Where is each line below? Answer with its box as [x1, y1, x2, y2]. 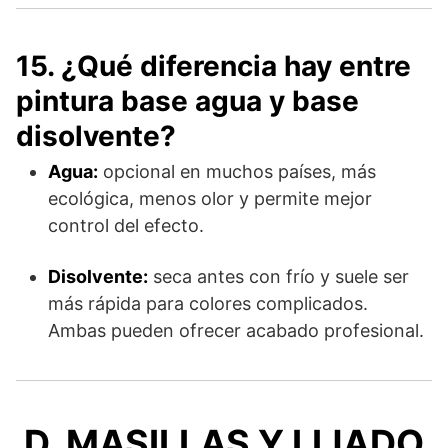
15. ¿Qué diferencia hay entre [16, 48, 411, 83]
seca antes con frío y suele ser [148, 265, 409, 287]
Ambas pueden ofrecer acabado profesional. [48, 319, 424, 341]
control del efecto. [48, 214, 204, 236]
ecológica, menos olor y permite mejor [48, 187, 372, 209]
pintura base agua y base [16, 83, 359, 118]
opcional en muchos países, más [98, 160, 376, 182]
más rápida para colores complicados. [48, 292, 368, 314]
